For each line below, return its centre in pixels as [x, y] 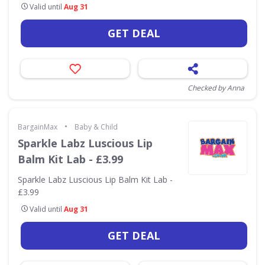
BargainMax [38, 127]
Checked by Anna [216, 88]
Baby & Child [96, 127]
